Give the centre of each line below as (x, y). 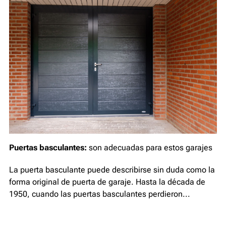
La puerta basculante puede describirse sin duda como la (112, 169)
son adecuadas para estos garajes (151, 147)
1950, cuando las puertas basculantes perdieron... (100, 194)
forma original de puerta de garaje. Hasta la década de (107, 182)
